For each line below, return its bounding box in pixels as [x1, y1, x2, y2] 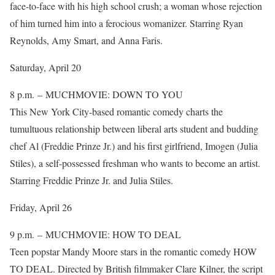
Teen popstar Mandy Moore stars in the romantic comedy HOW [10, 245, 257, 258]
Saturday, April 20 [10, 61, 81, 74]
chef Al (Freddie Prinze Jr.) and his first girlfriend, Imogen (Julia [10, 139, 258, 152]
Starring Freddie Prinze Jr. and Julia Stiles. [10, 174, 173, 187]
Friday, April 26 [10, 201, 72, 214]
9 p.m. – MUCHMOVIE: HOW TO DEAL [10, 228, 181, 241]
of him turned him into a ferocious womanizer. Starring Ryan [10, 17, 243, 29]
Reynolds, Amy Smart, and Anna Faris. [10, 34, 163, 47]
